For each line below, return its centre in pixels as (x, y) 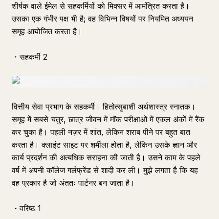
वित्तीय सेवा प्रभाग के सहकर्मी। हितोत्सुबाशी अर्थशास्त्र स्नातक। (104, 107)
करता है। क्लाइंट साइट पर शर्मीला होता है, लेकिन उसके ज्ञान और (104, 145)
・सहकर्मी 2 (30, 57)
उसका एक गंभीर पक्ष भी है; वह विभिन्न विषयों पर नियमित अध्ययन (102, 19)
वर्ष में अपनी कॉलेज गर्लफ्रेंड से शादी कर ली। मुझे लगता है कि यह (105, 170)
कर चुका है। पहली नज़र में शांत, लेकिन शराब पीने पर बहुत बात (101, 132)
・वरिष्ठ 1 (26, 208)
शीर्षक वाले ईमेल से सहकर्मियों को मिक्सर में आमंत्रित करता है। (101, 6)
